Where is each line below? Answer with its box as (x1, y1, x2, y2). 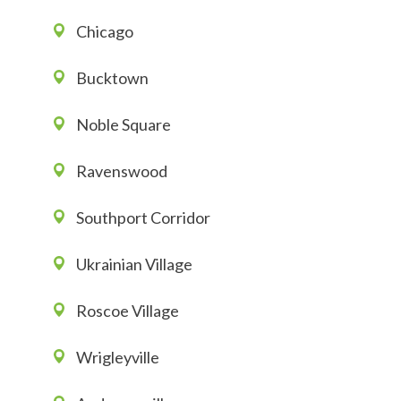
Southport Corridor (76, 208, 210, 228)
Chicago (76, 21, 133, 42)
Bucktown (76, 68, 149, 89)
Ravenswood (76, 161, 167, 182)
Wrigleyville (76, 347, 159, 368)
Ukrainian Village (76, 254, 192, 275)
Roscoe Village (76, 301, 179, 321)
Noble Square (76, 115, 171, 135)
